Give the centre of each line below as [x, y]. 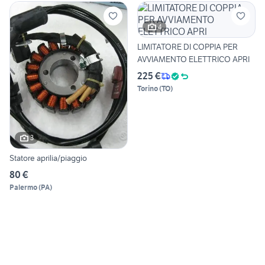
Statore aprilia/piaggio [48, 158]
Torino [148, 89]
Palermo [23, 187]
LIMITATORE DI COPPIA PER [188, 47]
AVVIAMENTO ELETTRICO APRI [193, 59]
